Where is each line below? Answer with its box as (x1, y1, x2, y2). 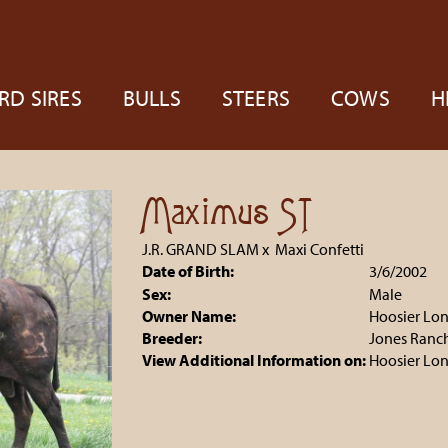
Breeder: (141, 328, 202, 348)
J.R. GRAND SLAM (141, 239, 259, 259)
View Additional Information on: (141, 350, 366, 370)
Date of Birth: (141, 261, 234, 281)
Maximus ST (141, 188, 313, 239)
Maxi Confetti (274, 239, 364, 259)
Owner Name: (141, 306, 236, 326)
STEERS (221, 84, 290, 112)
